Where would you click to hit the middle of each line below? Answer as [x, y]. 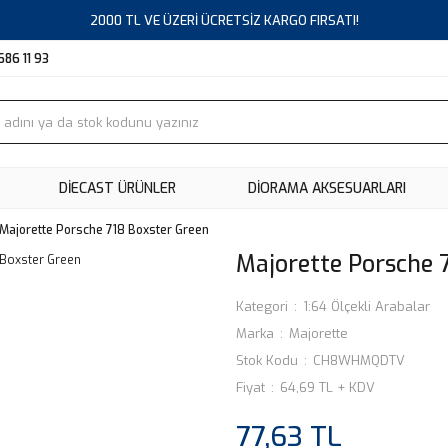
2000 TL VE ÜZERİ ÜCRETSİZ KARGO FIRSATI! [224, 20]
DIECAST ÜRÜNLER [117, 188]
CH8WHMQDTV [359, 360]
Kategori [262, 306]
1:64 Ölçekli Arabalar [366, 306]
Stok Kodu [267, 360]
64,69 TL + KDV [327, 387]
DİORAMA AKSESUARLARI [326, 188]
